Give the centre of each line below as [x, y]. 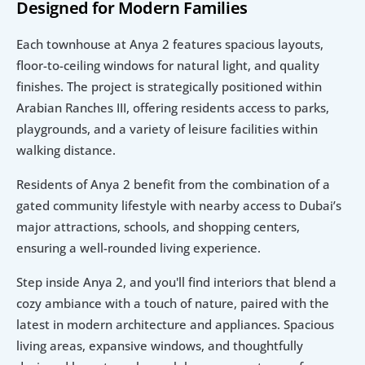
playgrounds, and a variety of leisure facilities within [167, 129]
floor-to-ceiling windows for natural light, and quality [168, 66]
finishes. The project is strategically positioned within [169, 87]
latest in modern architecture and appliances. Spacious [175, 325]
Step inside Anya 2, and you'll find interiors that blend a [176, 282]
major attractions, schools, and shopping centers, [158, 227]
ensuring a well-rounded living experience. [139, 248]
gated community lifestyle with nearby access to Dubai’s [179, 206]
